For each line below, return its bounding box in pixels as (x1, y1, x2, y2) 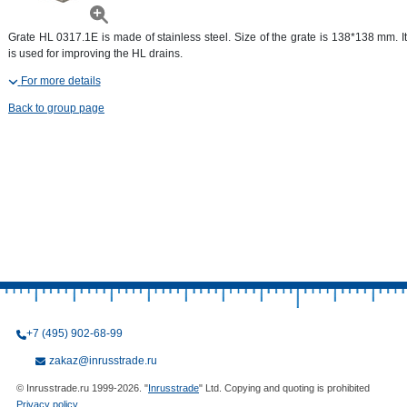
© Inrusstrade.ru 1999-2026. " (16, 382, 148, 393)
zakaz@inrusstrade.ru (49, 354, 157, 367)
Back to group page (8, 102, 104, 114)
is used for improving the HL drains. (8, 47, 183, 60)
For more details (20, 74, 101, 87)
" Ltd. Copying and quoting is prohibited (199, 382, 370, 393)
